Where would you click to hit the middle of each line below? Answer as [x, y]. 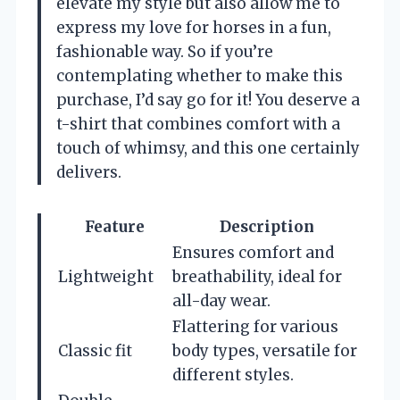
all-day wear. [221, 301]
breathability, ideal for [257, 277]
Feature [114, 227]
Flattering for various [255, 327]
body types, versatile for [265, 351]
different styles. [233, 375]
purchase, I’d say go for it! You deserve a [208, 100]
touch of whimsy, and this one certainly [208, 149]
